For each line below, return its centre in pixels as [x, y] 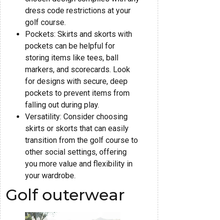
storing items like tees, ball [72, 57]
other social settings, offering [76, 152]
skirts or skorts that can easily [77, 128]
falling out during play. [62, 105]
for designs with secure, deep [76, 81]
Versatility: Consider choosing [76, 116]
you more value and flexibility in [79, 164]
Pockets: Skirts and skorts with [79, 34]
